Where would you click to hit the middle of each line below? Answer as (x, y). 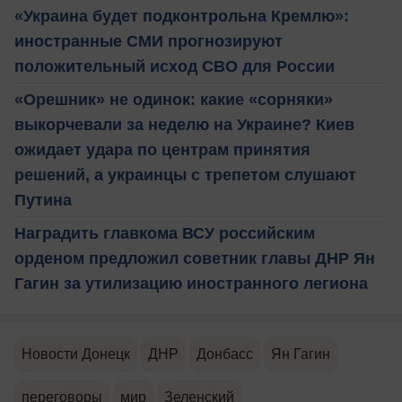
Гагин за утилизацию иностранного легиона (191, 283)
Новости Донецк (76, 354)
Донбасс (225, 354)
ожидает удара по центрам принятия (162, 149)
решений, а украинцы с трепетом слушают (185, 175)
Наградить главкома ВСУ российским (165, 233)
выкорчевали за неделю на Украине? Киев (184, 124)
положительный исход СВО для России (175, 66)
